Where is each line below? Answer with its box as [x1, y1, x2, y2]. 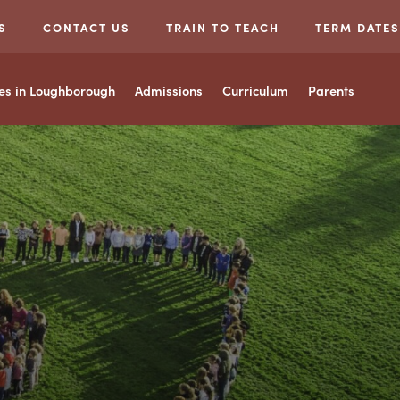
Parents [308, 81, 354, 99]
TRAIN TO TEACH [166, 19, 279, 36]
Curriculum [222, 81, 288, 99]
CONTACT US [43, 19, 130, 36]
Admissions [135, 81, 203, 99]
